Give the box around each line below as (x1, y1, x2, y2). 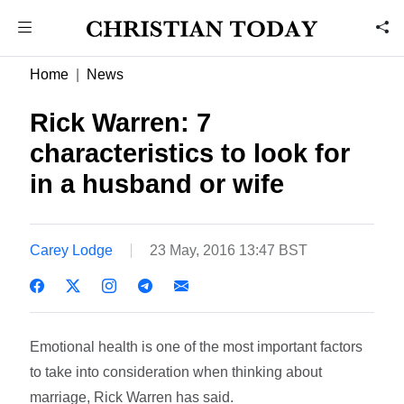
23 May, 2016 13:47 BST (150, 242, 308, 258)
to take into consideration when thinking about (30, 363, 323, 380)
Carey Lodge (30, 242, 114, 258)
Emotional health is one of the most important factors (30, 338, 363, 354)
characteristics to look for (30, 139, 351, 168)
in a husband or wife (30, 170, 285, 198)
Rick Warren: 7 (30, 108, 212, 137)
